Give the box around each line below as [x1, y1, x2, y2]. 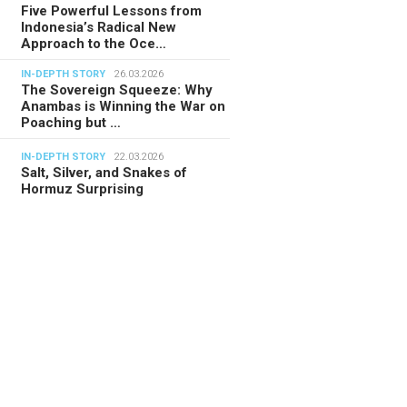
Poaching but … [21, 114, 122, 131]
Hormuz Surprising [21, 180, 144, 197]
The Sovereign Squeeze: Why [21, 81, 213, 98]
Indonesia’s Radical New [21, 18, 177, 35]
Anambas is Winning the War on [21, 97, 226, 114]
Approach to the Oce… [21, 35, 167, 52]
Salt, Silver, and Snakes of [21, 164, 188, 181]
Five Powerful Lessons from [21, 2, 203, 19]
